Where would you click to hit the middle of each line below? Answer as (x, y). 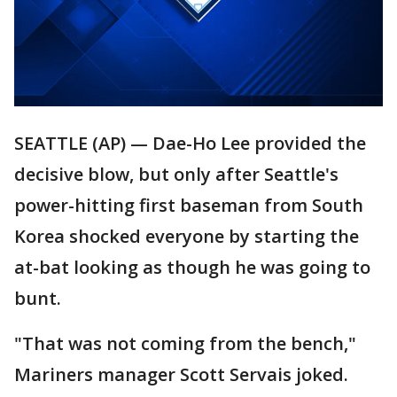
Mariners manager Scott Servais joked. (181, 375)
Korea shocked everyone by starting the (187, 237)
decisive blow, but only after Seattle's (176, 175)
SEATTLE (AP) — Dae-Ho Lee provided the (190, 144)
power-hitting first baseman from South (189, 206)
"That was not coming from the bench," (185, 344)
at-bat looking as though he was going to (192, 268)
